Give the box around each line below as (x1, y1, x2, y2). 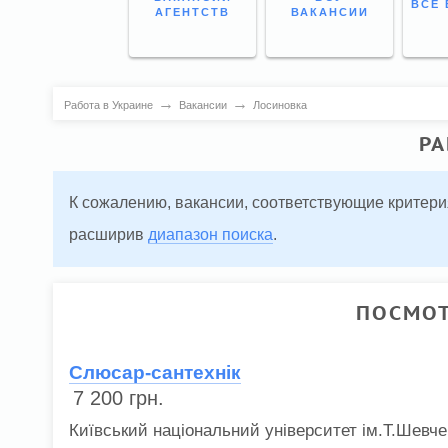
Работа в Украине (63, 98, 153, 111)
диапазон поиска (148, 226, 273, 244)
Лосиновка (252, 98, 307, 111)
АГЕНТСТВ (155, 5, 230, 18)
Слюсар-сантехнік (69, 361, 242, 383)
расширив (69, 226, 148, 244)
